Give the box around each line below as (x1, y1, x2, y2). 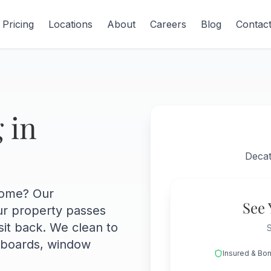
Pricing (2, 18, 34, 30)
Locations (48, 18, 93, 30)
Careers (150, 18, 187, 30)
